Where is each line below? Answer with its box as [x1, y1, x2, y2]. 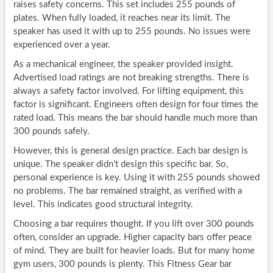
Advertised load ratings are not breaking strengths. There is [13, 73, 249, 83]
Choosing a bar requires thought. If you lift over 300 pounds [13, 219, 254, 229]
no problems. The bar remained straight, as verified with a [13, 186, 242, 196]
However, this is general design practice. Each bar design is [13, 146, 248, 156]
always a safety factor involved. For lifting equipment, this [13, 87, 244, 96]
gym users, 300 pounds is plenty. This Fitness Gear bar [13, 260, 232, 269]
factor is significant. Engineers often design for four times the [13, 100, 258, 110]
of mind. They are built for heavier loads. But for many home [13, 246, 255, 256]
